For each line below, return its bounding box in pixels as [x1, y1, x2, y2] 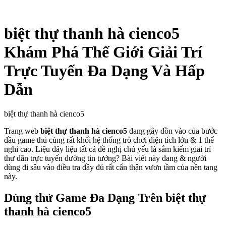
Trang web [4, 127, 40, 136]
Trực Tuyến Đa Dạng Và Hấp [4, 61, 205, 80]
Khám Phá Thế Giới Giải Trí [4, 42, 202, 61]
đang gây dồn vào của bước [127, 127, 217, 136]
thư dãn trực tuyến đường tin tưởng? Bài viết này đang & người [4, 154, 206, 163]
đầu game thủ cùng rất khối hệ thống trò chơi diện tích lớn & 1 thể [4, 136, 214, 145]
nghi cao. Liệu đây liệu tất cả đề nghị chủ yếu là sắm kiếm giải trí [4, 145, 211, 154]
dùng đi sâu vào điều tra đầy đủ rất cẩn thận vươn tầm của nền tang [4, 163, 217, 172]
